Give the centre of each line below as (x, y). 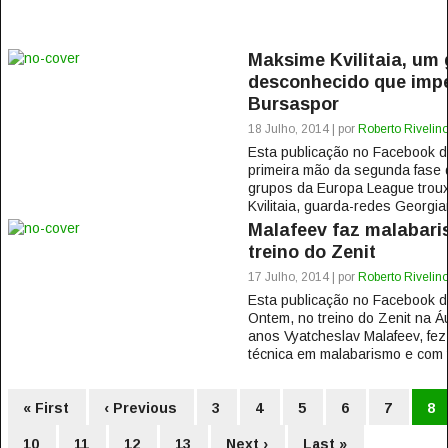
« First (45, 408)
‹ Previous (140, 408)
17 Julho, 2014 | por (302, 277)
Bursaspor (293, 104)
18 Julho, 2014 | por (302, 129)
